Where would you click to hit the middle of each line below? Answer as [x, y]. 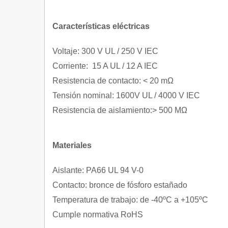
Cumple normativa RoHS [99, 215]
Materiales [72, 145]
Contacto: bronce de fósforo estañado [120, 185]
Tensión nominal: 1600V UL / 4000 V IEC [126, 95]
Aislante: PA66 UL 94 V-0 [98, 170]
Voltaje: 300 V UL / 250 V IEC [105, 51]
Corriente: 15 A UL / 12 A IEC [105, 66]
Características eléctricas [101, 26]
